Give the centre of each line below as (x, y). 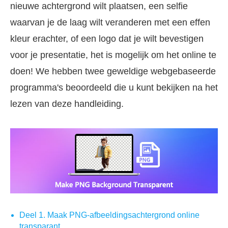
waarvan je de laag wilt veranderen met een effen (110, 22)
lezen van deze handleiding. (67, 104)
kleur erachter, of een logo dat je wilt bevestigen (107, 39)
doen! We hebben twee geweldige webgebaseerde (113, 71)
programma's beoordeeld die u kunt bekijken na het (114, 88)
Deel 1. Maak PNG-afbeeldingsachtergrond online (109, 215)
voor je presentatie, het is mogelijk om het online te (113, 55)
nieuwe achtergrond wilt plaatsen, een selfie (99, 6)
